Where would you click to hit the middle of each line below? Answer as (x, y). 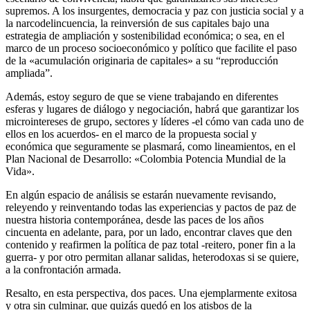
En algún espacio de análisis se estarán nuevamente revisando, (141, 194)
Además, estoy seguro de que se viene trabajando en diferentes (142, 96)
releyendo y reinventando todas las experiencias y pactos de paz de (151, 207)
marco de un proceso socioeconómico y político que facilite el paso (151, 48)
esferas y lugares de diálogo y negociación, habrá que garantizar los (152, 109)
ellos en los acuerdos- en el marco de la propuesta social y (131, 134)
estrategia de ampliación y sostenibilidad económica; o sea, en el (145, 35)
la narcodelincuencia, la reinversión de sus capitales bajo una (137, 23)
